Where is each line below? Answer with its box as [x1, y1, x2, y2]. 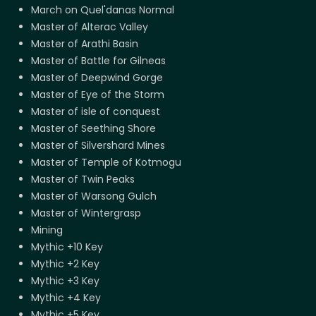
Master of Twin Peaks [31, 171, 135, 186]
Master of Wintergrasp [31, 205, 141, 220]
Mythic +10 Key [31, 239, 103, 254]
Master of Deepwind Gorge [31, 70, 163, 85]
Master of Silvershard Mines [31, 138, 165, 152]
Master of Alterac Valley [31, 19, 148, 34]
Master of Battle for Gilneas [31, 53, 166, 68]
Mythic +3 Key [31, 273, 99, 288]
